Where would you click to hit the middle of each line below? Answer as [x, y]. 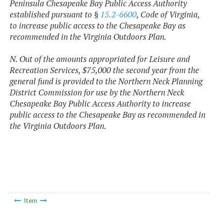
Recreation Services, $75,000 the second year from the [104, 70]
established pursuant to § [55, 15]
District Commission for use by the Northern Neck [97, 93]
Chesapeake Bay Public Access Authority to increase [100, 104]
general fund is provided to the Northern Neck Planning [106, 81]
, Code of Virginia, [168, 15]
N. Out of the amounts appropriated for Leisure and [100, 59]
